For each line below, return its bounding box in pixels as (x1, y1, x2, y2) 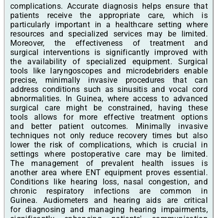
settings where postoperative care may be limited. (10, 149, 208, 159)
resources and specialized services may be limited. (10, 29, 208, 38)
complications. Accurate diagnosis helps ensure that (10, 1, 208, 11)
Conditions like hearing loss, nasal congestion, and (10, 177, 208, 186)
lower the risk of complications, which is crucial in (10, 140, 208, 149)
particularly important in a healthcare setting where (10, 19, 208, 29)
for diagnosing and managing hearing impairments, (10, 204, 208, 214)
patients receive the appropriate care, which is (10, 10, 208, 20)
